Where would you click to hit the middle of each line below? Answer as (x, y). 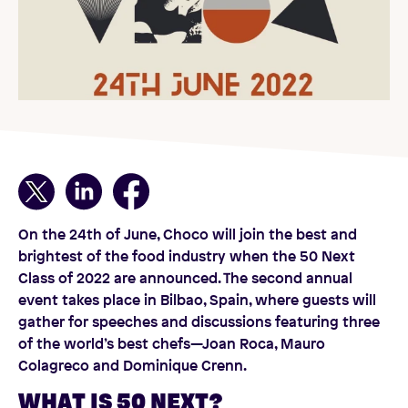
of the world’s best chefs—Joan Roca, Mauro (172, 343)
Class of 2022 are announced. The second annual (185, 277)
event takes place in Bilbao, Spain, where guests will (197, 299)
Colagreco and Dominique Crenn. (133, 365)
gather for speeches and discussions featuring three (199, 321)
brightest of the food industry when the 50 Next (187, 255)
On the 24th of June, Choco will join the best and (188, 234)
